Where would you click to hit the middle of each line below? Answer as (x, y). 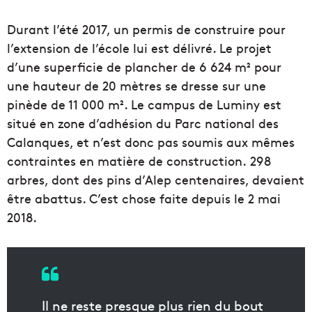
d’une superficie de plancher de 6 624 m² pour (144, 67)
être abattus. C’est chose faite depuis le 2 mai (144, 198)
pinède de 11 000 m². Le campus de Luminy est (144, 104)
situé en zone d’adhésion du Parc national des (143, 123)
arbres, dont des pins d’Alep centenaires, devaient (156, 180)
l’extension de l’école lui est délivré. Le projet (139, 48)
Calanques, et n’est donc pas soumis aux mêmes (151, 142)
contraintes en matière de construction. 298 (139, 161)
